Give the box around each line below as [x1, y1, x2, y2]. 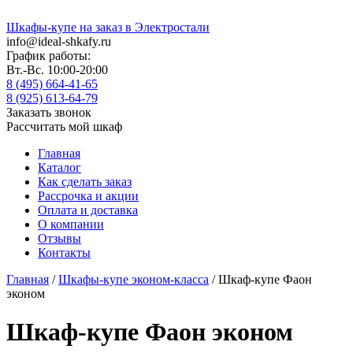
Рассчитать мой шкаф [6, 120, 122, 133]
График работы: [6, 49, 91, 62]
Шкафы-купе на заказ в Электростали [6, 20, 210, 34]
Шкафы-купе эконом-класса [58, 273, 209, 286]
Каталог [38, 161, 81, 174]
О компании [38, 217, 104, 231]
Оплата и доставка [38, 203, 138, 217]
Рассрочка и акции [38, 189, 139, 203]
